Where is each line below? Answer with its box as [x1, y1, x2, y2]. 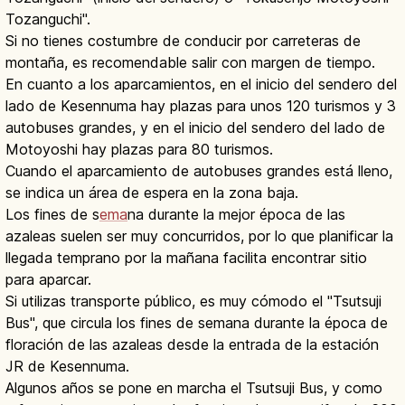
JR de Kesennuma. [5, 357, 129, 376]
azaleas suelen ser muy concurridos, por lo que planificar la [5, 227, 393, 246]
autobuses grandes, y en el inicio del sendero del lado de [5, 118, 385, 137]
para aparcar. [5, 270, 91, 289]
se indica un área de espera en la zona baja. [5, 184, 298, 202]
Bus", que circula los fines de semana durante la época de [5, 314, 388, 333]
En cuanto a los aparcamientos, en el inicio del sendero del [5, 75, 397, 94]
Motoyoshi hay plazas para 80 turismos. [5, 140, 273, 159]
